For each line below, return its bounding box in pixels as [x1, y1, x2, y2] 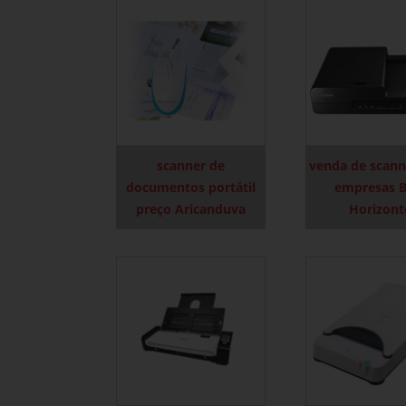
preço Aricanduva [135, 200, 246, 218]
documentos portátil [125, 179, 256, 197]
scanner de [156, 157, 225, 175]
